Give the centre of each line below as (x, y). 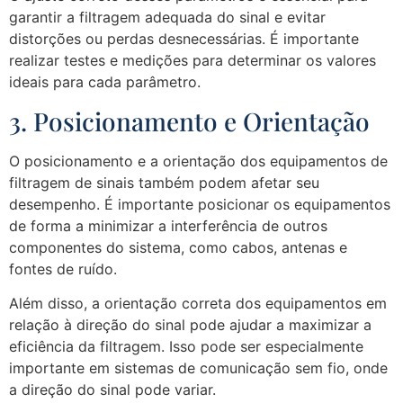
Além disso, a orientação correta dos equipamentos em (198, 304)
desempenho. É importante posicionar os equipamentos (200, 204)
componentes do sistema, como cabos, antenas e (178, 247)
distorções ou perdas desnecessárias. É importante (184, 39)
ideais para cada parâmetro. (105, 82)
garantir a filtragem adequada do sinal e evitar (167, 18)
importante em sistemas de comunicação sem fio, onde (198, 368)
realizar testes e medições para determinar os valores (193, 61)
